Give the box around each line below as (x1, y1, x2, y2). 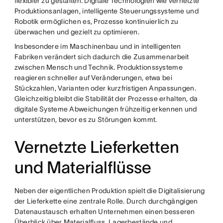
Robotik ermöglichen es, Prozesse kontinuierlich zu (14, 17, 179, 26)
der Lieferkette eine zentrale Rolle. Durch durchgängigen (14, 197, 198, 206)
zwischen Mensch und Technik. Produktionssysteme (14, 63, 183, 72)
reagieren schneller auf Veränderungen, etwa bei (14, 74, 172, 82)
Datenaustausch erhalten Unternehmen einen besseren (14, 208, 195, 216)
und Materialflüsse (14, 158, 151, 177)
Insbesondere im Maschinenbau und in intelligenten (14, 42, 181, 51)
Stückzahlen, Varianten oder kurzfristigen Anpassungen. (14, 84, 196, 93)
